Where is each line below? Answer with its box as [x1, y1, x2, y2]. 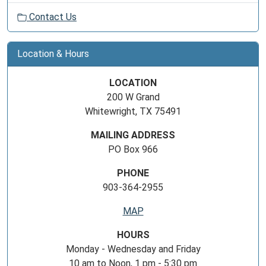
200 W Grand [106, 91, 160, 103]
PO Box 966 [108, 144, 158, 155]
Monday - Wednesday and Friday [65, 243, 201, 255]
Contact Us [27, 11, 77, 23]
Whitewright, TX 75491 [85, 106, 181, 117]
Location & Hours [17, 48, 89, 59]
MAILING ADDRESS [91, 129, 175, 141]
